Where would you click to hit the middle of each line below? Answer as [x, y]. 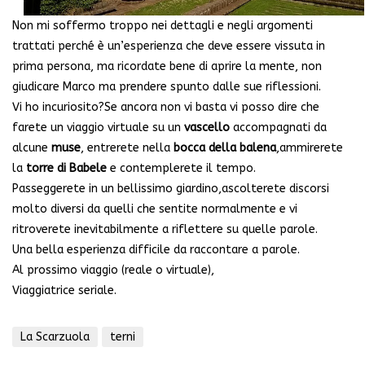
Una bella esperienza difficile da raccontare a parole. [156, 250]
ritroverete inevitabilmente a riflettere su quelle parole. [165, 230]
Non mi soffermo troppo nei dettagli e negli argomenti [163, 26]
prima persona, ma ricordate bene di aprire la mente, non [167, 67]
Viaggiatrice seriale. [64, 291]
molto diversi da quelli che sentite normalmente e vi [155, 209]
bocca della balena [225, 148]
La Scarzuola [55, 337]
